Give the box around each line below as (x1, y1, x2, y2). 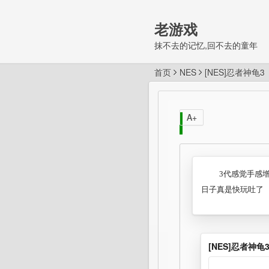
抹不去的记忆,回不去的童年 (154, 39, 258, 51)
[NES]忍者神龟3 (205, 66, 265, 78)
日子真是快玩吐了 (201, 185, 264, 194)
